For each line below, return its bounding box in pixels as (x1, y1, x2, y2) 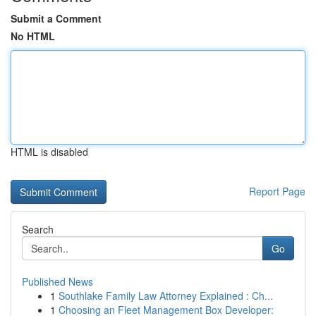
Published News (22, 274, 93, 288)
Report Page (249, 184, 305, 198)
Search (22, 222, 54, 236)
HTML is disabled (11, 145, 88, 159)
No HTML (11, 29, 55, 43)
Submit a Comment (11, 11, 102, 25)
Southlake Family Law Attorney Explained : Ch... (59, 288, 273, 303)
